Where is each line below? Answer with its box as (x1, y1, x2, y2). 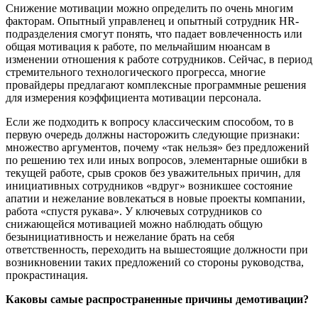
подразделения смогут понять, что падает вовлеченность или (6, 27, 302, 40)
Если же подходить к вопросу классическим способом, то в (6, 115, 294, 128)
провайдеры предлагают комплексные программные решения (6, 78, 306, 91)
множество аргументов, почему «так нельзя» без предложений (6, 141, 309, 153)
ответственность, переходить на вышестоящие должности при (6, 243, 308, 256)
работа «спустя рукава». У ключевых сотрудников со (6, 204, 262, 217)
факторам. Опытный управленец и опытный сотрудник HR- (6, 14, 299, 27)
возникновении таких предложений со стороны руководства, (6, 256, 304, 268)
